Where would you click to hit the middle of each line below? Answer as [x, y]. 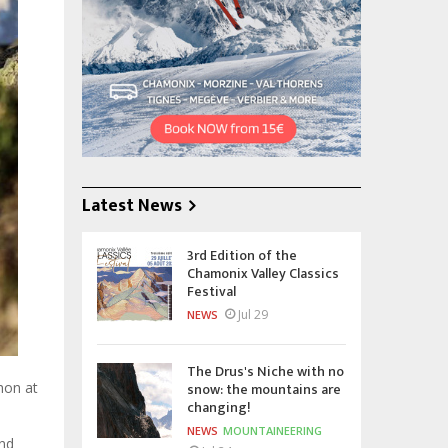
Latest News [132, 205]
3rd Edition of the [242, 255]
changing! [219, 407]
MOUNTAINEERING [272, 430]
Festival [211, 291]
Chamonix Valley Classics [263, 273]
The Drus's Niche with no [265, 371]
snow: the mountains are [264, 389]
